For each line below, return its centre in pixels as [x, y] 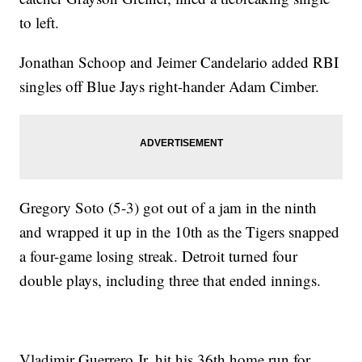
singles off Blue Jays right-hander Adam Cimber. [170, 86]
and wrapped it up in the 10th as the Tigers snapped [180, 232]
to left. [40, 22]
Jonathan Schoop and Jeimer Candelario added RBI [179, 62]
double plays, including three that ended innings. [170, 280]
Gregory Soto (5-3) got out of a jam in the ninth [168, 207]
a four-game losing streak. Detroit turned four [159, 256]
